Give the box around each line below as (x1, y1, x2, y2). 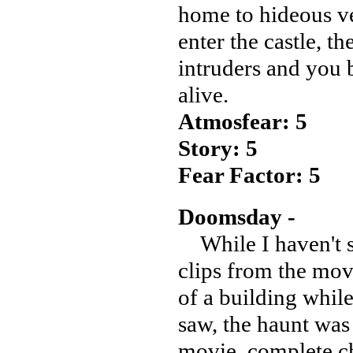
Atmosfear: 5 (178, 109, 307, 134)
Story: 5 (178, 136, 258, 161)
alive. (178, 82, 229, 107)
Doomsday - (178, 204, 295, 229)
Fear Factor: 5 (178, 162, 321, 188)
